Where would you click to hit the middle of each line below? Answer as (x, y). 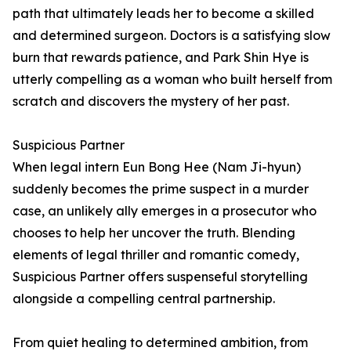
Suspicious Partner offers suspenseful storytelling (160, 277)
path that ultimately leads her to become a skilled (163, 14)
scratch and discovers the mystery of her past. (151, 101)
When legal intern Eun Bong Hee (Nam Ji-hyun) (157, 167)
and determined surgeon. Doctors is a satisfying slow (172, 36)
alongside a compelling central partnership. (144, 299)
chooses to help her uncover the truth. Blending (154, 233)
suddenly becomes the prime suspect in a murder (161, 189)
